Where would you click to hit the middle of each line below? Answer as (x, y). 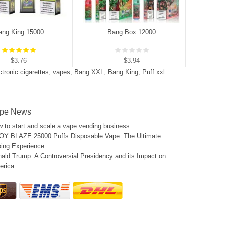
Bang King (123, 72)
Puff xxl (153, 72)
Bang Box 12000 (132, 32)
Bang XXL (89, 72)
